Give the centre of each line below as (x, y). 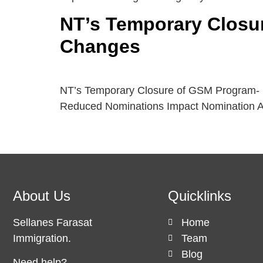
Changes (100, 46)
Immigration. (42, 238)
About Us (42, 195)
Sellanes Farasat (53, 222)
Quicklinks (200, 195)
